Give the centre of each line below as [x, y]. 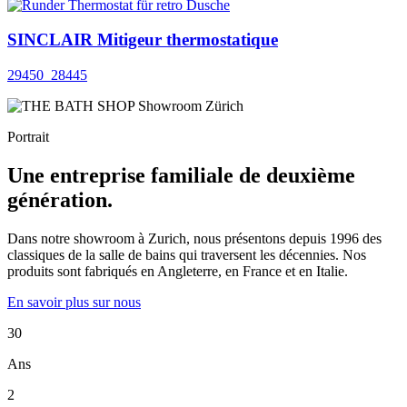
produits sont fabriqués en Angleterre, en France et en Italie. [178, 271]
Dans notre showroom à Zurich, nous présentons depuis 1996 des [194, 238]
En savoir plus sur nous [74, 302]
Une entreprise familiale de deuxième [181, 176]
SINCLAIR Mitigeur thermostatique [143, 40]
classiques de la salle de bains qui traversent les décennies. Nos [187, 255]
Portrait [28, 137]
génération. [60, 200]
